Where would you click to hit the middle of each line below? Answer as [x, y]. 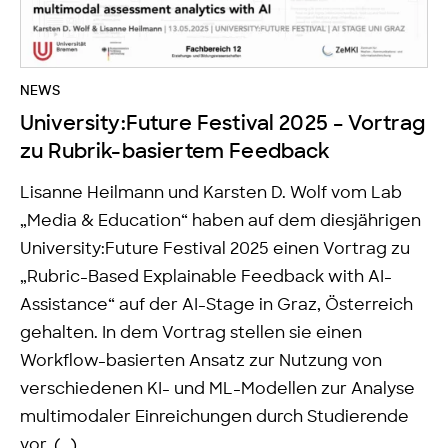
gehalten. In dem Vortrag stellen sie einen [191, 332]
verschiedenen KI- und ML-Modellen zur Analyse [217, 388]
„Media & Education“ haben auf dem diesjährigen [220, 220]
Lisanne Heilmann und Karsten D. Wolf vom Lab [211, 192]
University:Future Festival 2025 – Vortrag [223, 123]
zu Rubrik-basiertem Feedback [175, 151]
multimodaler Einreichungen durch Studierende [214, 416]
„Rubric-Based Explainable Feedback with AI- [206, 276]
